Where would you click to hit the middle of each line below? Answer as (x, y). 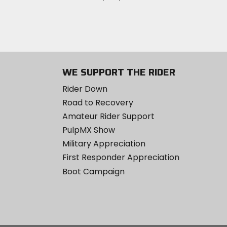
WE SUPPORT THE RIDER (119, 72)
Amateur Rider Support (108, 116)
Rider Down (85, 89)
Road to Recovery (98, 102)
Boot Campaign (93, 171)
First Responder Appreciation (121, 158)
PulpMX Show (88, 130)
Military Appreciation (104, 144)
